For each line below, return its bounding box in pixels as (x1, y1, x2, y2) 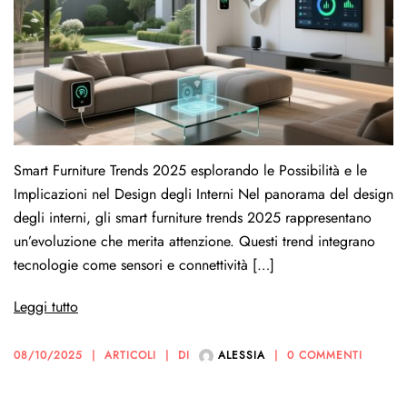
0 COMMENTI (287, 346, 362, 363)
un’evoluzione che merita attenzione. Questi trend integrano (14, 230, 375, 252)
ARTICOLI (104, 346, 156, 363)
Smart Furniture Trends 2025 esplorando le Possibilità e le (14, 159, 367, 181)
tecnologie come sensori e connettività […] (14, 253, 274, 275)
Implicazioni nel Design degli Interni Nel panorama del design (14, 183, 393, 204)
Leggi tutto (14, 295, 78, 317)
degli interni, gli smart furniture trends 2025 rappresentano (14, 206, 372, 228)
